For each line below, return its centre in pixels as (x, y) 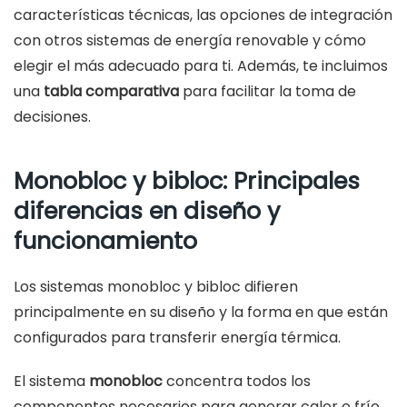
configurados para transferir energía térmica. (177, 338)
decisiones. (52, 117)
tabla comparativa (111, 92)
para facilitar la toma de (268, 92)
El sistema (51, 382)
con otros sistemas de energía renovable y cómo (190, 41)
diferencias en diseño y (147, 211)
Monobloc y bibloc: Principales (187, 181)
